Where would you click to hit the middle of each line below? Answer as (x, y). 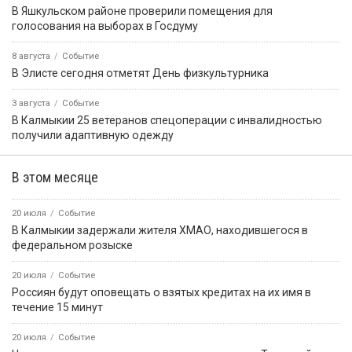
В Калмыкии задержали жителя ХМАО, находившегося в (160, 231)
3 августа (31, 104)
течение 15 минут (57, 308)
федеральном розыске (72, 246)
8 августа (31, 57)
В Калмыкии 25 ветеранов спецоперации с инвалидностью (167, 121)
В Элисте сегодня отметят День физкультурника (140, 73)
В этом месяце (55, 178)
